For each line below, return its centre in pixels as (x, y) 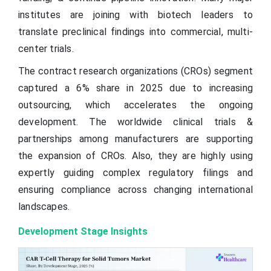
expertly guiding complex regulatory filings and (135, 173)
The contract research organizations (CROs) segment (135, 71)
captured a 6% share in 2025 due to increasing (135, 88)
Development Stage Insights (83, 232)
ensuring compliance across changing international (135, 190)
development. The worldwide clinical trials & (135, 122)
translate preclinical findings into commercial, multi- (135, 32)
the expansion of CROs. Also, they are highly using (135, 156)
